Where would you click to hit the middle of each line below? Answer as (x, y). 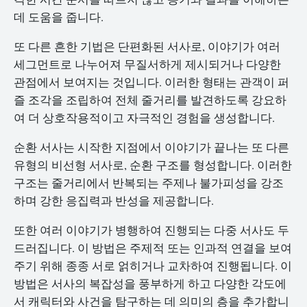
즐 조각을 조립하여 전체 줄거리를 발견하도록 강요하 (150, 100)
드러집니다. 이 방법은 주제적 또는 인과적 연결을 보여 (153, 247)
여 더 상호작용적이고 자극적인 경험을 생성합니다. (144, 118)
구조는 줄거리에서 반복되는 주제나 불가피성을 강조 (149, 182)
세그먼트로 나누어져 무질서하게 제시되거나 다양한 (147, 64)
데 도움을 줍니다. (59, 17)
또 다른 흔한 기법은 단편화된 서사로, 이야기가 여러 (147, 47)
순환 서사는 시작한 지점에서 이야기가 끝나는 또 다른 (151, 147)
